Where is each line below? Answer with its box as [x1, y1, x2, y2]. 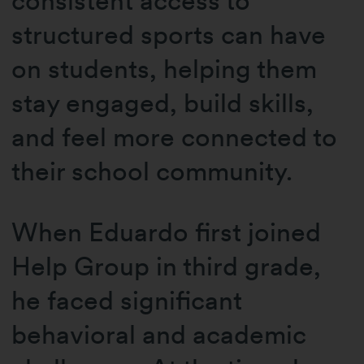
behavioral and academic [11, 318, 307, 350]
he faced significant [11, 284, 243, 316]
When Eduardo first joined [11, 215, 322, 248]
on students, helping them [11, 53, 318, 85]
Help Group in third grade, [11, 249, 322, 282]
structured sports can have [11, 19, 327, 51]
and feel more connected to [11, 121, 338, 154]
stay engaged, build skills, [11, 87, 314, 119]
